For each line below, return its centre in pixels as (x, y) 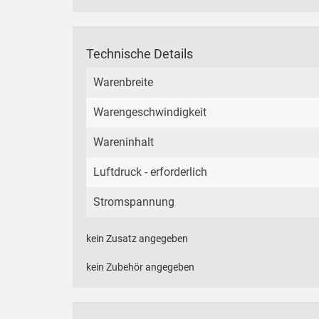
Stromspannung (134, 202)
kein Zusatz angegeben (137, 239)
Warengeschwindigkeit (150, 113)
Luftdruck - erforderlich (150, 172)
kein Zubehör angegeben (140, 267)
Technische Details (140, 54)
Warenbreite (123, 83)
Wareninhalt (124, 142)
